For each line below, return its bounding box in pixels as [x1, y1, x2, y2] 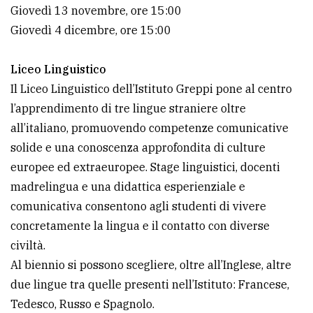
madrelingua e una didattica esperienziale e [10, 179, 245, 194]
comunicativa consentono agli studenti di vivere [10, 198, 266, 213]
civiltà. [10, 238, 45, 252]
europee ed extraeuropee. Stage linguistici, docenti [10, 159, 280, 174]
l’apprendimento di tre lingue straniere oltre [10, 101, 246, 115]
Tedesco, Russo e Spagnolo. [10, 296, 154, 311]
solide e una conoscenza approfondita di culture [10, 140, 265, 154]
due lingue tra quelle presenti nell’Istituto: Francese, [10, 277, 289, 291]
